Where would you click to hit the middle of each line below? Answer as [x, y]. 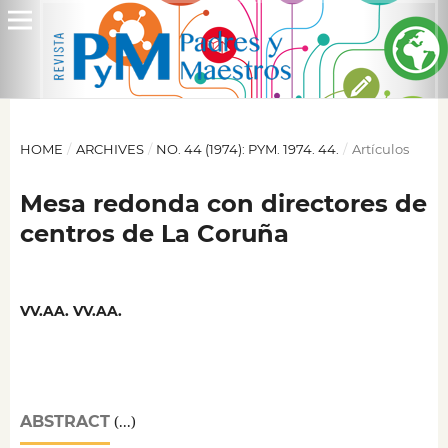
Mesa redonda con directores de [223, 203]
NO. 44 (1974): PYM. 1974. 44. [248, 148]
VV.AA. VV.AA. [70, 311]
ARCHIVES [109, 148]
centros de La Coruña [154, 233]
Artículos [380, 148]
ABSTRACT [64, 422]
